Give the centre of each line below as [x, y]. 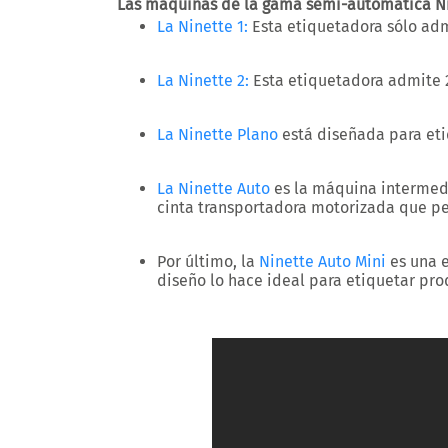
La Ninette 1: [202, 26]
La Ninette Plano [217, 134]
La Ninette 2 [201, 80]
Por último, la [206, 261]
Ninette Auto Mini [322, 261]
